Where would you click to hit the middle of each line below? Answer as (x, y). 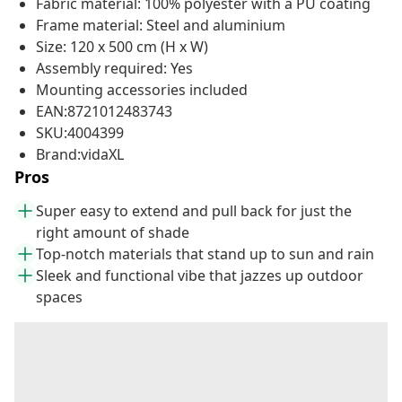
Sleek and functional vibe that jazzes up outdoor (200, 276)
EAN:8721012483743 (104, 112)
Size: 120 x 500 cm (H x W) (122, 47)
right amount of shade (113, 233)
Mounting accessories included (142, 90)
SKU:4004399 (80, 133)
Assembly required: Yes (114, 69)
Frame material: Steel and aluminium (161, 26)
